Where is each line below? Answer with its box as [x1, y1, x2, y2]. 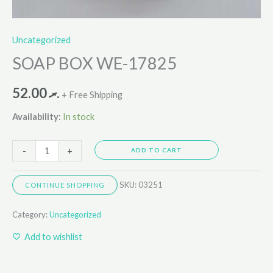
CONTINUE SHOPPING [25, 181, 105, 190]
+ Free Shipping [62, 90, 122, 101]
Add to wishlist [24, 231, 82, 242]
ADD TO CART [130, 146, 182, 154]
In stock [63, 111, 94, 122]
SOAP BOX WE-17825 [12, 52, 177, 73]
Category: [12, 210, 49, 220]
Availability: [12, 111, 61, 122]
